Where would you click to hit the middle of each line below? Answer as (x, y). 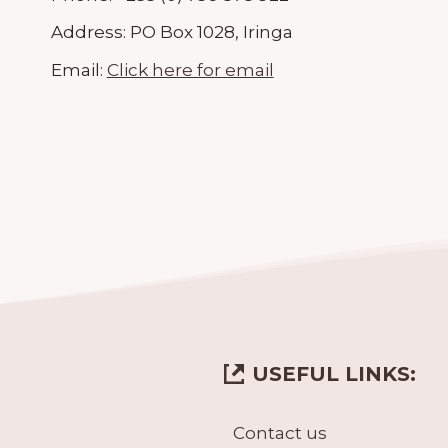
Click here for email (190, 70)
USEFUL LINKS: (334, 373)
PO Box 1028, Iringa (211, 32)
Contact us (279, 433)
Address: (90, 32)
